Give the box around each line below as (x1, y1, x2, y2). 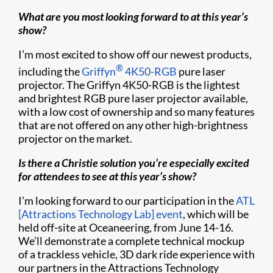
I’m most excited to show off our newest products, (18, 48, 252, 61)
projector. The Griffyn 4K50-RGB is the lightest (18, 78, 240, 91)
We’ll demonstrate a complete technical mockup (18, 234, 244, 247)
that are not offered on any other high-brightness (18, 118, 248, 132)
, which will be (183, 207, 249, 221)
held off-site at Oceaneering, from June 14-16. (18, 221, 233, 234)
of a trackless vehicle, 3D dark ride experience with (18, 247, 255, 261)
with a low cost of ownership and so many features (18, 105, 255, 118)
